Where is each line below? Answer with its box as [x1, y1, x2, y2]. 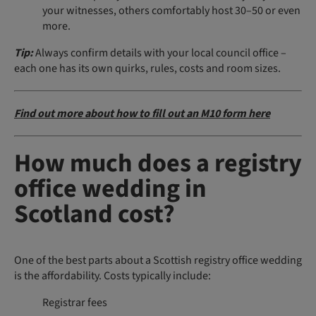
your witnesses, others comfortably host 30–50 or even [42, 2, 300, 18]
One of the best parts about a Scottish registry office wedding [14, 252, 302, 268]
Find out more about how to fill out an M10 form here [14, 105, 270, 121]
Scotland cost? [14, 195, 175, 232]
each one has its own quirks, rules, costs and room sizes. [14, 60, 281, 76]
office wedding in [14, 170, 207, 207]
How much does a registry [14, 145, 302, 181]
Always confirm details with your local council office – [33, 44, 286, 61]
